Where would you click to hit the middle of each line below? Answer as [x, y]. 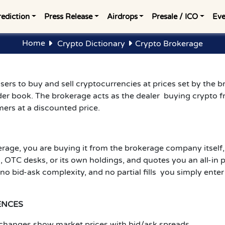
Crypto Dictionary [91, 44]
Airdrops [122, 17]
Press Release [68, 17]
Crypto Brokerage [169, 44]
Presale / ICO [175, 17]
